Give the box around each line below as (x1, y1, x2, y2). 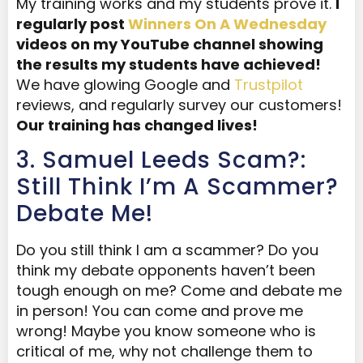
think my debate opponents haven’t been (16, 260, 315, 281)
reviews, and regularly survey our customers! (16, 94, 342, 115)
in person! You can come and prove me (16, 301, 303, 322)
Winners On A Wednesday (128, 13, 327, 34)
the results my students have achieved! (16, 53, 321, 75)
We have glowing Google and (16, 74, 234, 95)
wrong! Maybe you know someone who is (16, 321, 316, 342)
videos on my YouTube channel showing (16, 33, 323, 54)
